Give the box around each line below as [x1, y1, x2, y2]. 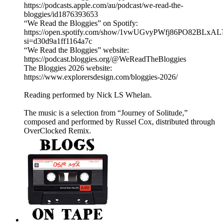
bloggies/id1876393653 [24, 10, 98, 19]
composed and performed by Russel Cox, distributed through [24, 117, 215, 126]
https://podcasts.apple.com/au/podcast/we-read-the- [24, 1, 183, 10]
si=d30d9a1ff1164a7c [24, 37, 92, 46]
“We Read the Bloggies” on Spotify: [24, 19, 138, 28]
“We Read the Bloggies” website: [24, 46, 129, 55]
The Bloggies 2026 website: [24, 64, 112, 73]
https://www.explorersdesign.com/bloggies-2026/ [24, 73, 178, 82]
